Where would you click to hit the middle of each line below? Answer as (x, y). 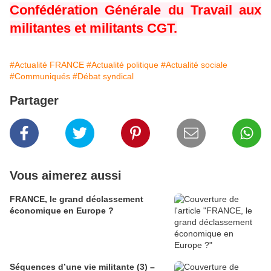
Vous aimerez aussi (66, 176)
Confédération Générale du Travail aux (135, 10)
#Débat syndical (103, 77)
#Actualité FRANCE (47, 65)
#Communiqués (40, 77)
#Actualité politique (122, 65)
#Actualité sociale (194, 65)
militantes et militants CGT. (93, 28)
